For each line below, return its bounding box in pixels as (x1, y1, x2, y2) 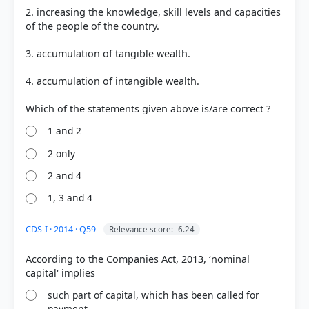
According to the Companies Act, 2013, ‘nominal (26, 252, 250, 266)
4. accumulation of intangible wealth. (26, 74, 199, 88)
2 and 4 (48, 168, 82, 182)
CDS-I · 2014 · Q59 (26, 223, 98, 236)
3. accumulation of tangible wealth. (26, 47, 190, 60)
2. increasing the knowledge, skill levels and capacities (26, 6, 281, 19)
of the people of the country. (26, 19, 159, 32)
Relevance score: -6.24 (109, 224, 195, 235)
